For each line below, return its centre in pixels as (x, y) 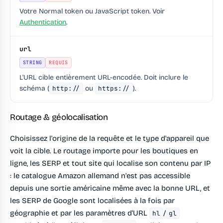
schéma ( (34, 89)
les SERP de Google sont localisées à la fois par (92, 201)
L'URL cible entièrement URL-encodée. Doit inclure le (104, 78)
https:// (114, 89)
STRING (33, 63)
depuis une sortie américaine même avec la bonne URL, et (110, 188)
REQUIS (58, 63)
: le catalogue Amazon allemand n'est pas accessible (100, 176)
